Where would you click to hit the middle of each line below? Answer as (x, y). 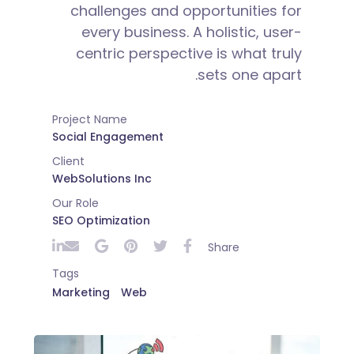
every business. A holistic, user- (192, 32)
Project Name (89, 120)
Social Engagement (107, 137)
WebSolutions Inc (102, 179)
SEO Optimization (101, 221)
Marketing (81, 293)
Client (68, 162)
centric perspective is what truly (189, 54)
